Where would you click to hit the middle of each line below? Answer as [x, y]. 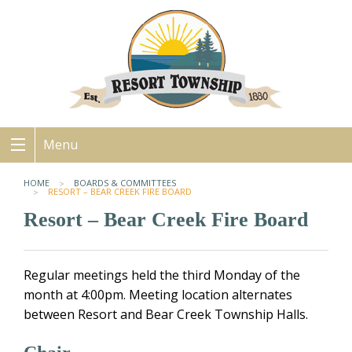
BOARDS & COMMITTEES [125, 183]
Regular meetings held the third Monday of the [162, 275]
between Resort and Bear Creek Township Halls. [166, 315]
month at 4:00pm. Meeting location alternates [158, 295]
